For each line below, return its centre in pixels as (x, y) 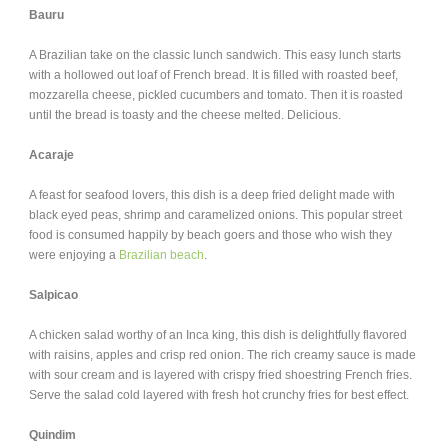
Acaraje (51, 155)
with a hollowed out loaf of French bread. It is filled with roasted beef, (213, 75)
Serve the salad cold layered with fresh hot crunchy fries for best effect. (219, 395)
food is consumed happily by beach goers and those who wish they (210, 235)
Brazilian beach (161, 255)
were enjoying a (74, 255)
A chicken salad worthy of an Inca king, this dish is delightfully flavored (218, 335)
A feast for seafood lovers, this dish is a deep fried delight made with (212, 195)
